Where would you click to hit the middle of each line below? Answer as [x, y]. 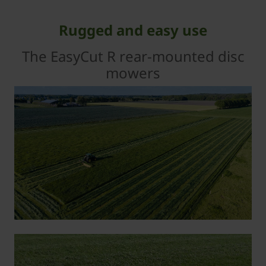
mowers [133, 73]
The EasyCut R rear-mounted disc [133, 56]
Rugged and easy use [133, 30]
